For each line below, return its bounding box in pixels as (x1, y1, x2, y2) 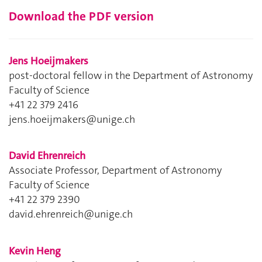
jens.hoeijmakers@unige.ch (9, 112, 135, 126)
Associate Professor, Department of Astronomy (9, 163, 222, 178)
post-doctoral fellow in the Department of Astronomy (9, 68, 253, 82)
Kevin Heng (9, 243, 61, 258)
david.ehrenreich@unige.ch (9, 207, 133, 222)
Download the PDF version (9, 8, 154, 25)
